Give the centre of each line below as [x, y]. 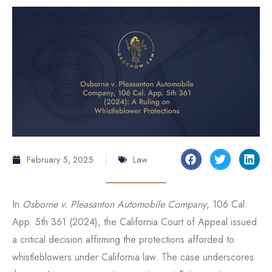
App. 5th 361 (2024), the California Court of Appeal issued [134, 222]
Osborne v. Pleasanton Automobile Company [114, 204]
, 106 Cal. [227, 204]
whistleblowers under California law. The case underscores [133, 257]
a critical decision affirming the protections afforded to [123, 239]
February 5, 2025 [60, 160]
